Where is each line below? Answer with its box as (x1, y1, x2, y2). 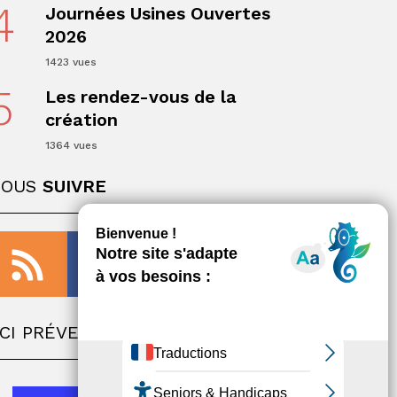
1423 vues (44, 56, 97, 68)
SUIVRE (43, 175, 106, 197)
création (44, 109, 118, 130)
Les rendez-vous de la (44, 86, 237, 107)
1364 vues (44, 139, 97, 152)
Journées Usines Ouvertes (44, 3, 270, 24)
